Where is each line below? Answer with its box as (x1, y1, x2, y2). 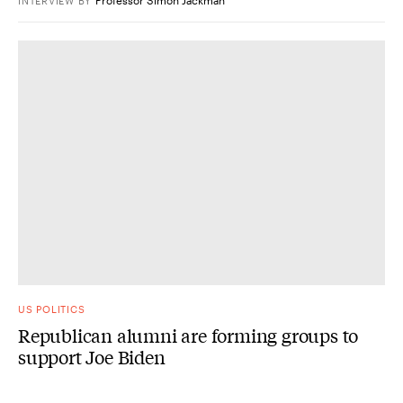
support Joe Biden (18, 344, 166, 369)
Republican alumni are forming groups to (18, 322, 359, 347)
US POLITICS (18, 302, 85, 315)
